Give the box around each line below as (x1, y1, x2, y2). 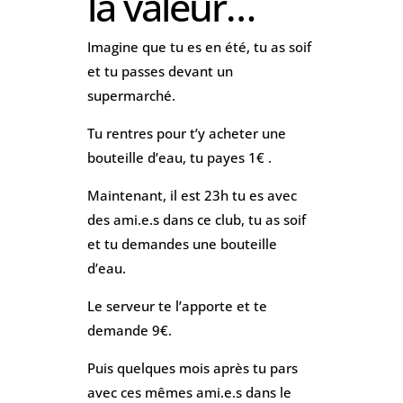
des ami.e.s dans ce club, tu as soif (86, 210, 306, 228)
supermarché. (86, 85, 175, 104)
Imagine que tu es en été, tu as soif (86, 37, 311, 56)
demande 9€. (86, 320, 172, 339)
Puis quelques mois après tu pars (86, 358, 298, 377)
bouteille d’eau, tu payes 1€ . (86, 148, 272, 166)
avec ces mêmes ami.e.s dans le (86, 382, 291, 401)
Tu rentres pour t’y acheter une (86, 123, 286, 142)
